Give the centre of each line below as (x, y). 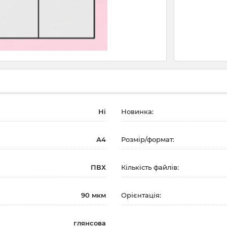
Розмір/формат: (148, 139)
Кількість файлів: (150, 167)
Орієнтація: (141, 195)
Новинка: (137, 111)
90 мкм (93, 195)
